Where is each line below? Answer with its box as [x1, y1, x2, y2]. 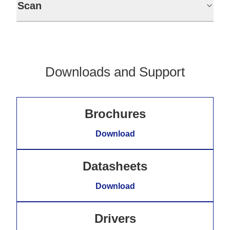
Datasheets [83, 159, 147, 173]
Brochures [84, 107, 146, 121]
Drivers [94, 212, 136, 225]
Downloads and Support [45, 64, 185, 80]
